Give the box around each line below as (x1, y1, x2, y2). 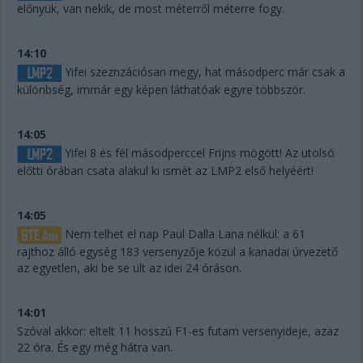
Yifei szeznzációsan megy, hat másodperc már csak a (62, 63, 345, 79)
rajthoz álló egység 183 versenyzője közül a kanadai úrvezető (17, 244, 338, 260)
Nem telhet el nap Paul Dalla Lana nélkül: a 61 (62, 226, 305, 242)
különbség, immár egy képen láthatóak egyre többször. (17, 81, 305, 97)
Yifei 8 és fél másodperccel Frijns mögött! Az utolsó (62, 144, 335, 160)
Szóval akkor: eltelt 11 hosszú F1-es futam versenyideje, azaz (17, 323, 339, 340)
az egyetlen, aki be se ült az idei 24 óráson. (17, 260, 241, 276)
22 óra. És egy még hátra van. (17, 340, 173, 356)
